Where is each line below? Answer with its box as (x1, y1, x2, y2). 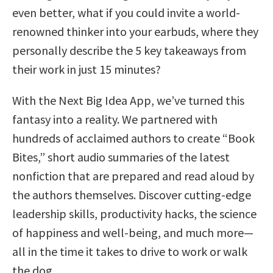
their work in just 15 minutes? (12, 62, 161, 77)
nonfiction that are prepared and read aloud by (12, 168, 254, 184)
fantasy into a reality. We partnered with (12, 112, 218, 127)
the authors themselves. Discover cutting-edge (12, 187, 251, 203)
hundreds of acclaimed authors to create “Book (12, 130, 255, 146)
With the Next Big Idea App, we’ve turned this (12, 93, 244, 108)
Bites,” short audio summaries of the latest (12, 149, 230, 165)
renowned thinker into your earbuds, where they (12, 24, 258, 40)
